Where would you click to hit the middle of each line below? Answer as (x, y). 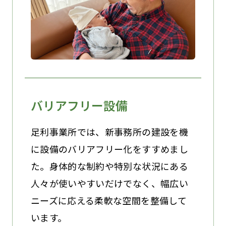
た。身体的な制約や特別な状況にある (109, 166)
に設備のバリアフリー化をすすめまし (109, 149)
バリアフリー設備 (79, 105)
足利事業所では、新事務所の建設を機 (109, 131)
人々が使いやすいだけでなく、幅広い (109, 183)
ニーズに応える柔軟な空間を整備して (108, 200)
